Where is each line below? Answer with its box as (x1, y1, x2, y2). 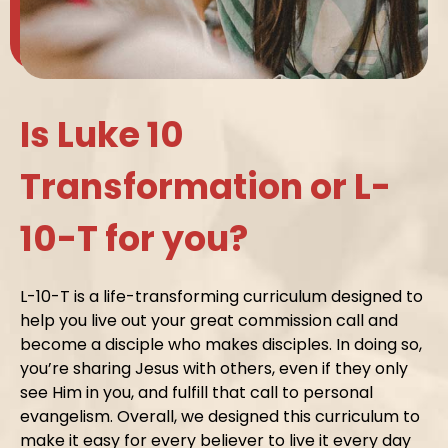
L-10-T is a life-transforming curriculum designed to (20, 284, 423, 308)
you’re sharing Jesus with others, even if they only (20, 356, 408, 380)
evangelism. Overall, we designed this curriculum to (20, 404, 420, 428)
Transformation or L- (20, 161, 391, 211)
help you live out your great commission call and (20, 308, 398, 332)
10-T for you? (20, 213, 248, 263)
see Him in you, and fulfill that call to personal (20, 380, 373, 404)
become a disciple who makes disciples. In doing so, (20, 332, 422, 356)
